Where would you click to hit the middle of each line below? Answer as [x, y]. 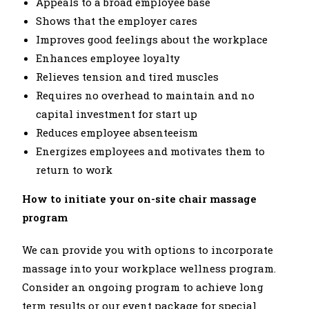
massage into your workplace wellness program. [149, 268]
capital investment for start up [117, 114]
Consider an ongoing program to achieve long [143, 287]
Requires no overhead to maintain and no [146, 95]
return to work [74, 170]
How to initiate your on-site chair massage [140, 199]
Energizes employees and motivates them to [151, 151]
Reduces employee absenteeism [117, 132]
